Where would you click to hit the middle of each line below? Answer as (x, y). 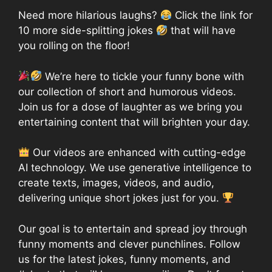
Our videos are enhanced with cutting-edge (138, 153)
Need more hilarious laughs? (89, 15)
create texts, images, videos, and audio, (116, 183)
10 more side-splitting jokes (87, 31)
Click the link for (212, 15)
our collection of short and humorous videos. (127, 91)
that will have (202, 31)
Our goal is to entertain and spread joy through (133, 229)
